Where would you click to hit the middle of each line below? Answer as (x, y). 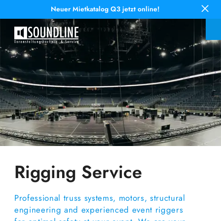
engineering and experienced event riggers (99, 210)
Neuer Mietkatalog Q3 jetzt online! (106, 9)
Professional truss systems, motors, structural (100, 198)
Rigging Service (78, 172)
